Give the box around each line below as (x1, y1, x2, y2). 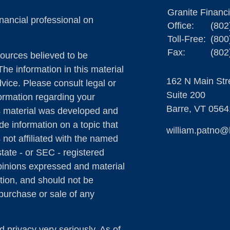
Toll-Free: (167, 34, 208, 44)
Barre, (166, 104, 191, 114)
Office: (167, 21, 197, 31)
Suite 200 (166, 90, 205, 100)
